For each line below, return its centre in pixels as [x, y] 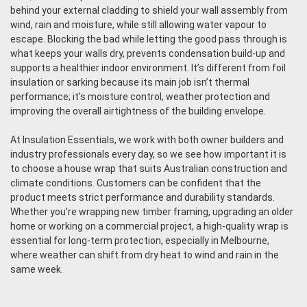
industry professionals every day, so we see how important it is [148, 154]
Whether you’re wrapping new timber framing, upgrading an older [152, 211]
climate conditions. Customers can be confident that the [136, 183]
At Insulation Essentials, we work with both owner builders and [147, 139]
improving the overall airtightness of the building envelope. [138, 111]
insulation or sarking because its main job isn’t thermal [130, 82]
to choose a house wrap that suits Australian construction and [149, 168]
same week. [37, 269]
